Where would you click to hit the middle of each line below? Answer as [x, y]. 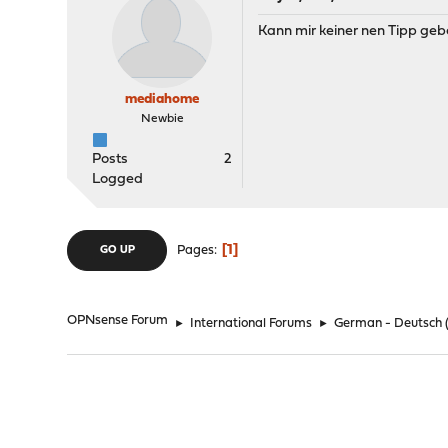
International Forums [251, 323]
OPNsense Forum [118, 320]
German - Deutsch [388, 323]
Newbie [162, 119]
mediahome [162, 99]
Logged [118, 179]
